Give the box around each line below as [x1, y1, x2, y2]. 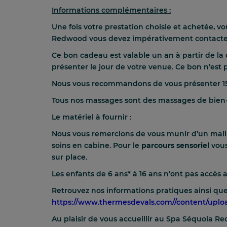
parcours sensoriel [141, 140, 211, 150]
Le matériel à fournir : [52, 112, 131, 122]
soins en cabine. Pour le [52, 140, 141, 150]
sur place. [52, 152, 87, 162]
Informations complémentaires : [52, 5, 171, 15]
